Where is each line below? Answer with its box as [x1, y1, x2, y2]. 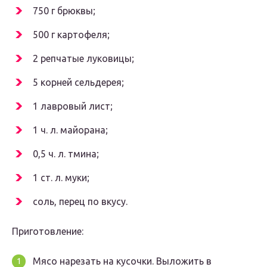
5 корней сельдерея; [33, 77, 124, 88]
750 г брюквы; [33, 5, 95, 17]
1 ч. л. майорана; [33, 125, 108, 136]
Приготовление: [12, 226, 83, 237]
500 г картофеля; [33, 29, 110, 41]
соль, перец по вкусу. [33, 196, 128, 207]
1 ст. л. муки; [33, 172, 89, 184]
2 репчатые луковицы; [33, 53, 134, 64]
